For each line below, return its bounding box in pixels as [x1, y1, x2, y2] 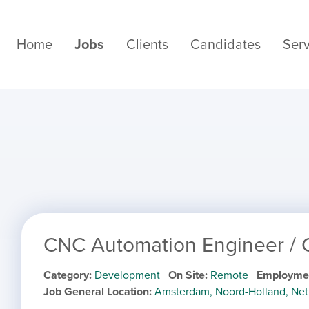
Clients [126, 36, 168, 53]
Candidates [190, 36, 261, 53]
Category [43, 268, 89, 283]
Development [94, 268, 160, 283]
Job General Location [43, 285, 149, 299]
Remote [210, 268, 248, 283]
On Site [168, 268, 205, 283]
